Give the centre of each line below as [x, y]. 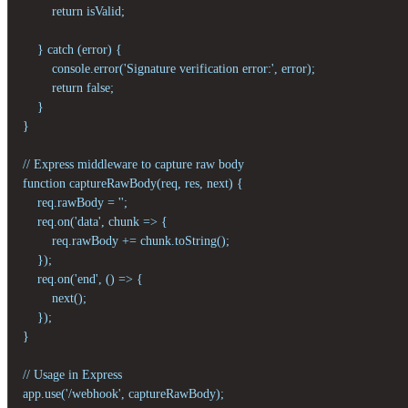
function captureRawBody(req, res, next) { [133, 183]
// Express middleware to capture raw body [133, 164]
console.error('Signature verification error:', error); [169, 68]
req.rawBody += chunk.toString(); [126, 240]
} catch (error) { [72, 49]
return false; [68, 87]
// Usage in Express [72, 374]
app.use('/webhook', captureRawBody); [123, 393]
